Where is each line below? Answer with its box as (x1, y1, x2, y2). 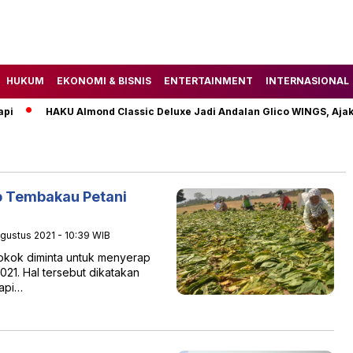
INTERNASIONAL (266, 74, 349, 87)
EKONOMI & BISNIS (57, 74, 151, 87)
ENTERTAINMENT (164, 74, 253, 87)
